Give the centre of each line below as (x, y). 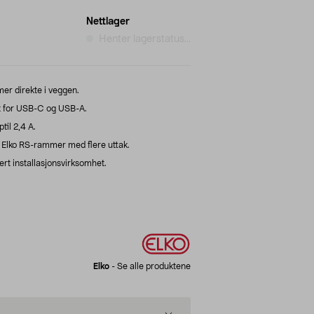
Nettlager (108, 21)
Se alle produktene (154, 266)
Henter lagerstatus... (145, 39)
